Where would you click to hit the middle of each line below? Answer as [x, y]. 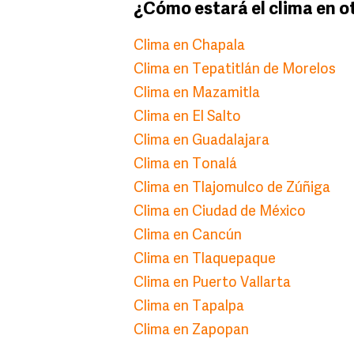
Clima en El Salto [187, 118]
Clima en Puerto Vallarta [212, 284]
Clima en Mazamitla [197, 94]
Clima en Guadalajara [201, 141]
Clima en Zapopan [191, 331]
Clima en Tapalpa [189, 307]
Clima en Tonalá [185, 165]
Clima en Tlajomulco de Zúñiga [232, 189]
